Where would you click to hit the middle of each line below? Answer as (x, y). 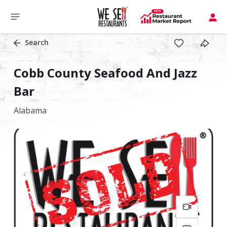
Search (37, 42)
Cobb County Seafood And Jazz (105, 73)
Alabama (30, 110)
